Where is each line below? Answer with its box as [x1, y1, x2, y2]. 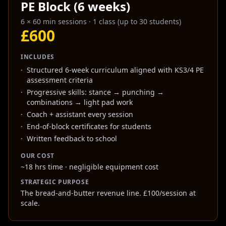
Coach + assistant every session [27, 109, 133, 119]
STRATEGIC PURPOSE [21, 178, 89, 186]
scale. [21, 198, 40, 208]
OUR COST [21, 151, 54, 160]
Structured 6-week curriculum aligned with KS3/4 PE [27, 65, 204, 75]
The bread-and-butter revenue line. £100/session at [21, 188, 196, 198]
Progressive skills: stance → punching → [27, 87, 164, 97]
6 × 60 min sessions [21, 17, 87, 26]
